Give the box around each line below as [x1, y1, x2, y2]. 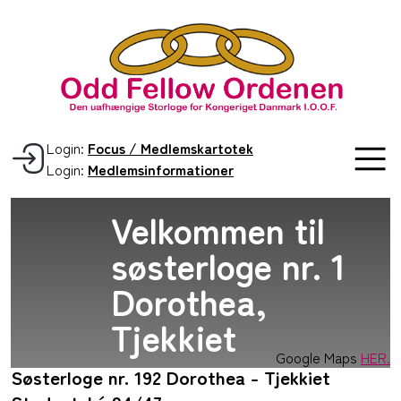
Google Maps [276, 346, 361, 369]
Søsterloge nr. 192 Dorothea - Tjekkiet [11, 363, 330, 391]
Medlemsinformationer [88, 158, 234, 181]
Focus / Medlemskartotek [88, 137, 253, 159]
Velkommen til [111, 203, 326, 256]
